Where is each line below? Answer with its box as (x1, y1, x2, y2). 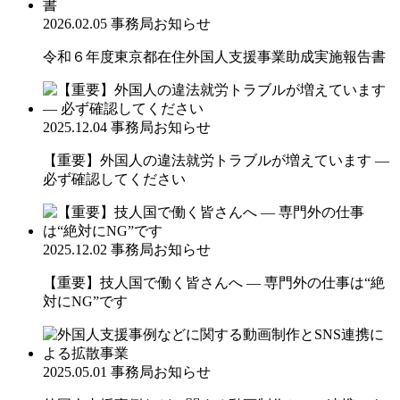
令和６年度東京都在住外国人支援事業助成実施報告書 (43, 48, 386, 64)
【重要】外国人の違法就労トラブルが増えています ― (43, 152, 389, 168)
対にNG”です (43, 293, 128, 309)
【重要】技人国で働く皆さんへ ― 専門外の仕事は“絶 (43, 274, 385, 290)
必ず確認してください (43, 171, 186, 187)
